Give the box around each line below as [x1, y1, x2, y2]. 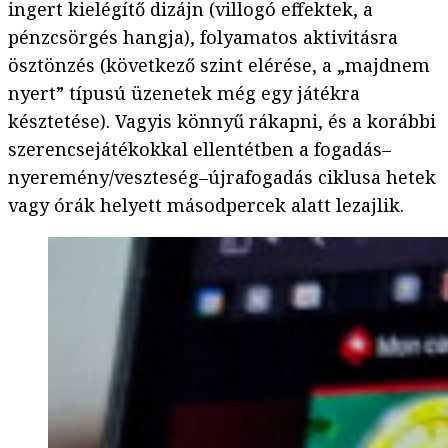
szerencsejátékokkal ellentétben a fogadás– [8, 137, 391, 162]
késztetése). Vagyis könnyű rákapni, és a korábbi [8, 109, 436, 134]
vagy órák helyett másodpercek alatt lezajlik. [8, 193, 404, 218]
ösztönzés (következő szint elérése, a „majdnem [8, 53, 430, 78]
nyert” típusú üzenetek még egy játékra [8, 81, 360, 106]
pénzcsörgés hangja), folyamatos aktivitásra [8, 25, 398, 50]
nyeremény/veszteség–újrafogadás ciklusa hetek [8, 165, 436, 190]
